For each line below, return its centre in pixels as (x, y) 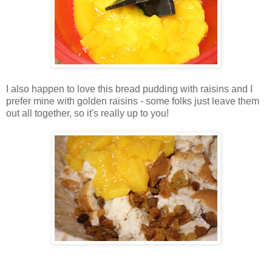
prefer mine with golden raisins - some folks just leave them (133, 101)
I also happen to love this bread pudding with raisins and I (129, 89)
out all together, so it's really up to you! (87, 114)
